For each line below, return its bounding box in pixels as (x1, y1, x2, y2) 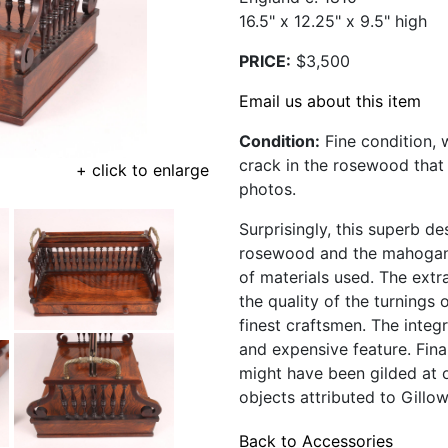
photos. (239, 179, 296, 199)
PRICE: (239, 51, 291, 71)
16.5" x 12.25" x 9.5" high (239, 11, 427, 31)
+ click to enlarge (76, 160, 209, 180)
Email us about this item (239, 91, 421, 111)
